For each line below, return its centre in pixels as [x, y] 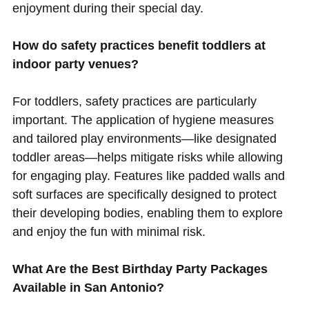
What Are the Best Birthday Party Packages [140, 269]
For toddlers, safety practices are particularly [134, 102]
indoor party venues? [75, 64]
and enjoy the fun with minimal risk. [109, 232]
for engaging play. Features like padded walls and [148, 176]
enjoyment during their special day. [108, 9]
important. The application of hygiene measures [143, 120]
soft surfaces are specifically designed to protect [144, 195]
